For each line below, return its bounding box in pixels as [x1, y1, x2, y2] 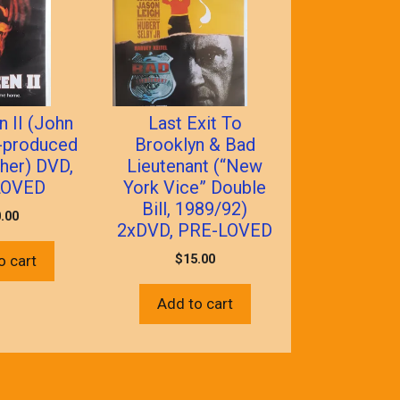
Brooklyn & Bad [134, 133, 255, 155]
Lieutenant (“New [127, 154, 263, 177]
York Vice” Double [123, 176, 267, 198]
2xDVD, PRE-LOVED [117, 219, 273, 241]
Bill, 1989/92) [142, 197, 248, 220]
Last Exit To [147, 112, 242, 134]
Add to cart [156, 294, 233, 312]
